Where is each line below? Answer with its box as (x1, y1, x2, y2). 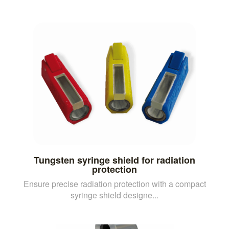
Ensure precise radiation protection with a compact (23, 177, 206, 190)
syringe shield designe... (71, 189, 158, 201)
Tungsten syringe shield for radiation (34, 153, 195, 167)
